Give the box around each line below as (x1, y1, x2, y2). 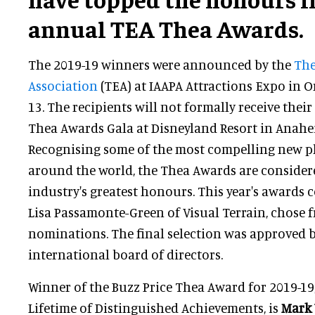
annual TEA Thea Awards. (28, 13, 304, 44)
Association (28, 77, 98, 94)
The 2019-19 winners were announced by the (28, 56, 294, 73)
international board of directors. (28, 246, 223, 263)
